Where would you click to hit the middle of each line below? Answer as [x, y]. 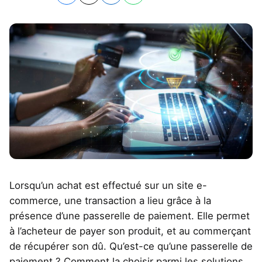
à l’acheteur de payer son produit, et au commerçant [130, 231]
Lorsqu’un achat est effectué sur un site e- [108, 186]
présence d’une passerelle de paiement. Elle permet [130, 216]
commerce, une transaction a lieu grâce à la [110, 201]
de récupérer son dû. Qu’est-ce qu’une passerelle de [131, 247]
